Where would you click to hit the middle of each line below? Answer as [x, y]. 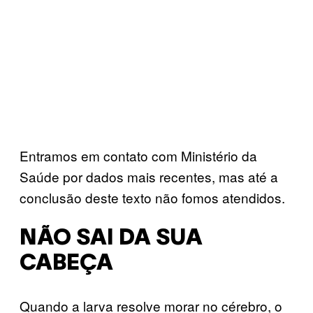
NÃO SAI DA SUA [111, 239]
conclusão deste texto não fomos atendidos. [152, 197]
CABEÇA [66, 264]
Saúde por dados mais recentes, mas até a [149, 176]
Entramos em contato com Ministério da [138, 155]
